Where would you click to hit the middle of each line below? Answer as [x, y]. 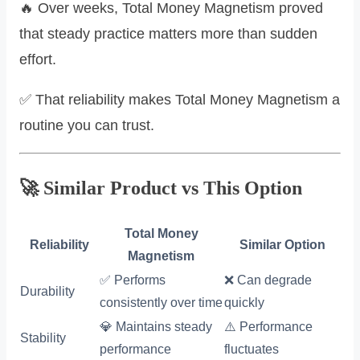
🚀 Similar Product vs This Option [161, 188]
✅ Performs [133, 280]
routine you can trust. [87, 125]
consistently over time [161, 302]
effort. [38, 59]
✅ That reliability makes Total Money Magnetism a [180, 99]
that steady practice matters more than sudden [168, 33]
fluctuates [252, 349]
